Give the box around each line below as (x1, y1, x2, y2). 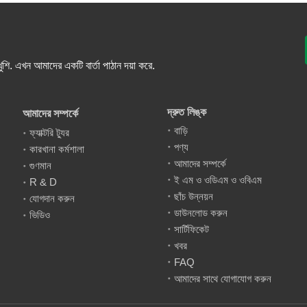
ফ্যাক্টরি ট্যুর (29, 126, 70, 138)
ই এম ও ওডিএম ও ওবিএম (173, 173, 262, 186)
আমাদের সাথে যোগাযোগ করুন (173, 272, 271, 284)
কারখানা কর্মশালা (29, 143, 85, 155)
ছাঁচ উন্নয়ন (173, 190, 213, 202)
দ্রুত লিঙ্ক (167, 106, 206, 118)
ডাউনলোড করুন (173, 206, 228, 219)
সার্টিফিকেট (173, 223, 209, 235)
